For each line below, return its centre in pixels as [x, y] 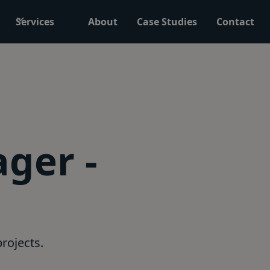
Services [35, 22]
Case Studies [167, 22]
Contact [235, 22]
